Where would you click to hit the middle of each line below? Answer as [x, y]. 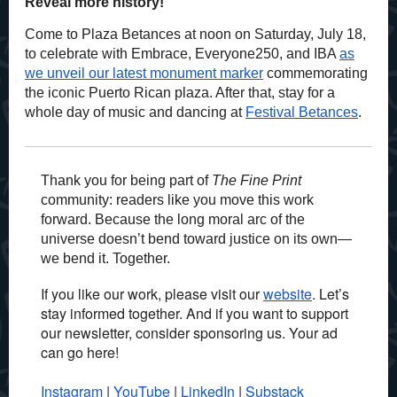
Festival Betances [302, 112]
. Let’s [331, 294]
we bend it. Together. [105, 258]
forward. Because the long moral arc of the [173, 219]
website [288, 294]
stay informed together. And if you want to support [195, 313]
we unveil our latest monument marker [144, 73]
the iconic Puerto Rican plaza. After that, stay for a [180, 93]
